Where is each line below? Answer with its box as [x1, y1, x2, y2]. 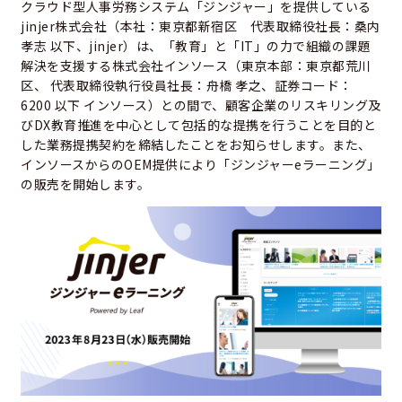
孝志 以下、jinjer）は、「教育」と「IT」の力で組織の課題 [21, 36, 371, 55]
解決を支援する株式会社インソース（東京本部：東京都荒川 [21, 56, 371, 74]
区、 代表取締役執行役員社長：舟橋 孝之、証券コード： [21, 75, 353, 94]
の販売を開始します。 [21, 174, 150, 193]
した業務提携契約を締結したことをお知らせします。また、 [21, 135, 371, 153]
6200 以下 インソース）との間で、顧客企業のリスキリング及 [21, 95, 381, 114]
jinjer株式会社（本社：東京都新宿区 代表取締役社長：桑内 [21, 16, 380, 35]
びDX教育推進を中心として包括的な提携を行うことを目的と [21, 115, 376, 134]
